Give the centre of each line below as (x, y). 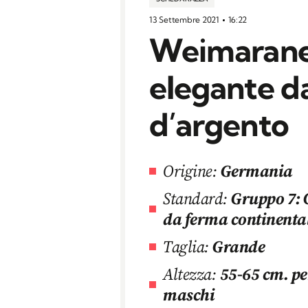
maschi (189, 294)
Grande (239, 246)
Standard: (195, 198)
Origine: (190, 170)
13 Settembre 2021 (185, 19)
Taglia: (186, 246)
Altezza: (190, 274)
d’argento (219, 124)
